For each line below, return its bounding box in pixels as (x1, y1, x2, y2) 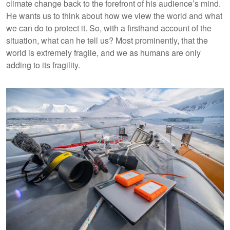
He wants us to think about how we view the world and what (6, 9, 222, 22)
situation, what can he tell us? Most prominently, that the (6, 34, 208, 46)
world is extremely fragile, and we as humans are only (6, 46, 201, 59)
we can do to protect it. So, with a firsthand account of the (6, 22, 212, 34)
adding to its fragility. (6, 59, 82, 71)
